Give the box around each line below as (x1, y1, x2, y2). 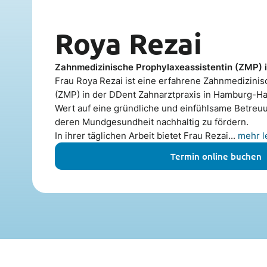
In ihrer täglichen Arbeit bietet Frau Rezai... (55, 129, 238, 141)
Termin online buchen (170, 150, 262, 162)
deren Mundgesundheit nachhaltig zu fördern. (55, 116, 249, 128)
